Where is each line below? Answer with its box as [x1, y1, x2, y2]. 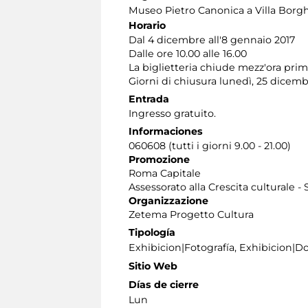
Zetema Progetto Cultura [129, 208, 254, 221]
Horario [129, 19, 166, 32]
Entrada [129, 93, 169, 106]
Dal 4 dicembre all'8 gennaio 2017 [129, 34, 295, 47]
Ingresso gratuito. [129, 107, 216, 120]
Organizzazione [129, 195, 208, 208]
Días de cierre [129, 278, 199, 291]
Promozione [129, 153, 190, 166]
